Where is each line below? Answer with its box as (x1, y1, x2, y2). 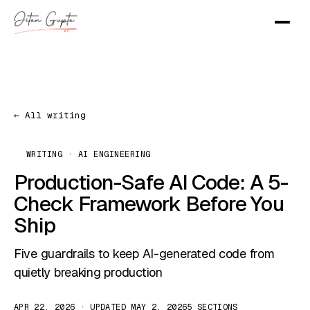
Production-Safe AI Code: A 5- (14, 168, 288, 196)
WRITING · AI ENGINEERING (26, 148, 151, 160)
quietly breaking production (14, 264, 163, 280)
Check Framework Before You (14, 190, 284, 217)
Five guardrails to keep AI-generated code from (14, 245, 275, 262)
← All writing (14, 109, 86, 121)
